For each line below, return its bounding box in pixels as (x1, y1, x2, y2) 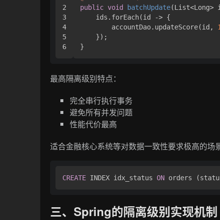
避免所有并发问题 (70, 106, 133, 118)
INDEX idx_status (86, 174, 157, 182)
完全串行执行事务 (70, 94, 133, 106)
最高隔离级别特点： (50, 72, 121, 84)
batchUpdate (127, 3, 171, 11)
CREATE (62, 174, 86, 182)
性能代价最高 (70, 118, 117, 130)
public (80, 3, 104, 11)
